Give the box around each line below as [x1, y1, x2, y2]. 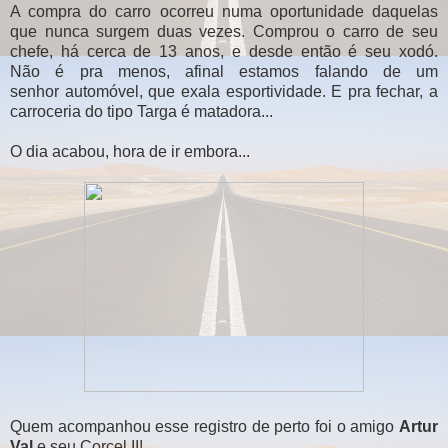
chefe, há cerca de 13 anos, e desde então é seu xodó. [10, 42, 438, 60]
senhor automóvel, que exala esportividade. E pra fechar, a [10, 82, 438, 100]
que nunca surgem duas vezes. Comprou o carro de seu [10, 22, 438, 40]
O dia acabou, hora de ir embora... [10, 142, 250, 160]
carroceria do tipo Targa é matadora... [10, 102, 273, 120]
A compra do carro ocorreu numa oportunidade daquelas [10, 2, 438, 20]
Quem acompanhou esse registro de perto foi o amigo [10, 417, 399, 435]
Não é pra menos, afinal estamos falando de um [10, 62, 438, 80]
